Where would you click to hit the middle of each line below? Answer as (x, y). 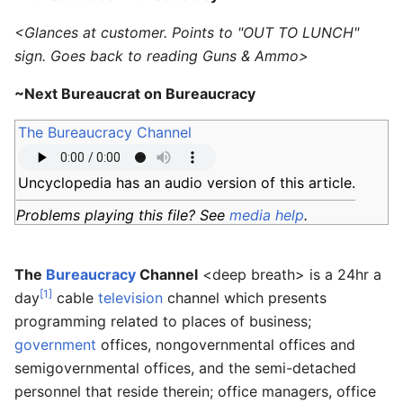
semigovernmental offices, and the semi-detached (185, 368)
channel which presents (245, 298)
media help (267, 215)
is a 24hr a (343, 274)
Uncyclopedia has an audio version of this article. (187, 183)
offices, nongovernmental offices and (226, 345)
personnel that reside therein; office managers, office (195, 391)
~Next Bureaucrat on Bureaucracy (135, 94)
